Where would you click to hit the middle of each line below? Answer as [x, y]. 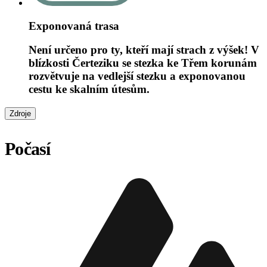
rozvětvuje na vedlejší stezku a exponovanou [137, 76]
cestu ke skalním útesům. [89, 89]
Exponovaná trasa [74, 26]
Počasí [28, 149]
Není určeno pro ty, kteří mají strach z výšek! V [144, 50]
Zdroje [20, 114]
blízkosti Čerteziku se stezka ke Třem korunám [143, 63]
